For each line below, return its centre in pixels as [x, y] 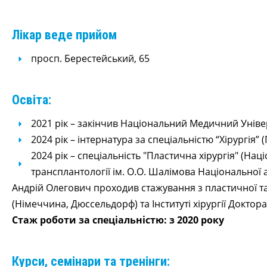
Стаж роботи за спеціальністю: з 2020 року [118, 220]
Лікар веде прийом [64, 35]
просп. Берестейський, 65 [90, 58]
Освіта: [31, 100]
